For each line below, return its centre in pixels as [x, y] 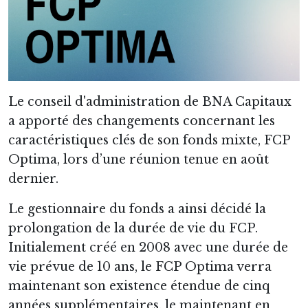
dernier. [33, 178]
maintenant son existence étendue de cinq [139, 286]
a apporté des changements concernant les [142, 121]
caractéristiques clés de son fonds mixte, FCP [149, 140]
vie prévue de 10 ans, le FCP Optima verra [140, 266]
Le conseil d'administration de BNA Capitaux [150, 101]
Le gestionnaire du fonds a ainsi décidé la [137, 209]
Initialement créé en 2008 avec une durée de [148, 247]
